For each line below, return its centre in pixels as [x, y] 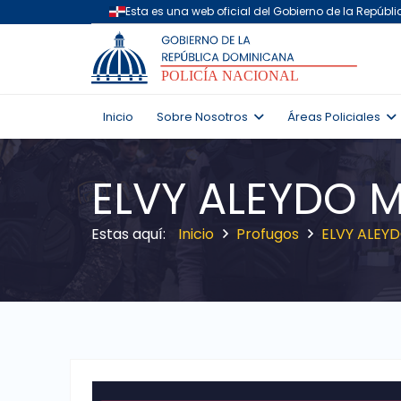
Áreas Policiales [333, 117]
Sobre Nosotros [202, 117]
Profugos [268, 234]
